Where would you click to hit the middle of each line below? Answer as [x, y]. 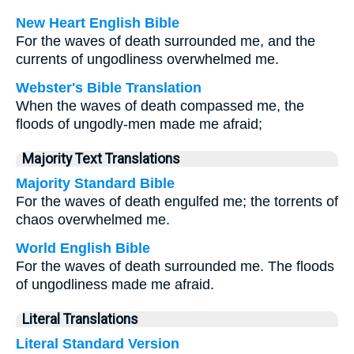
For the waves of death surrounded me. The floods [175, 266]
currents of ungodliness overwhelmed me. [147, 59]
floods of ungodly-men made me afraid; [139, 124]
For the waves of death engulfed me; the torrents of [177, 201]
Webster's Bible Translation [109, 88]
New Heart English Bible [98, 23]
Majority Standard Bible [95, 183]
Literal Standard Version [98, 344]
